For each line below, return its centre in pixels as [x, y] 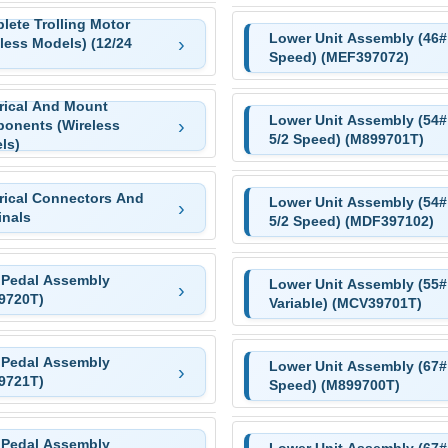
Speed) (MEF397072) [338, 56]
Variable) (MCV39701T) [345, 302]
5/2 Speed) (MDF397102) [351, 220]
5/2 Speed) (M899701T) [346, 138]
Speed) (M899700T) [334, 384]
